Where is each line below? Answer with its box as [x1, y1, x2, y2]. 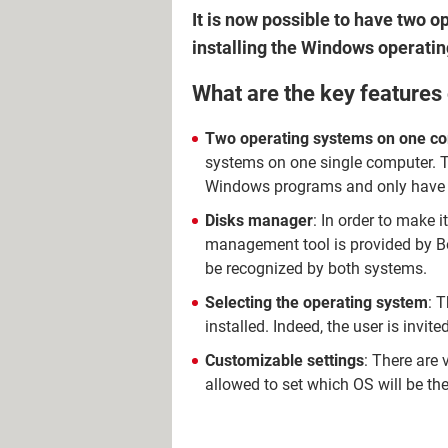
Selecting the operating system [205, 292, 428, 312]
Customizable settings [205, 350, 364, 370]
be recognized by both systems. [205, 258, 427, 278]
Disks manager [205, 210, 313, 230]
